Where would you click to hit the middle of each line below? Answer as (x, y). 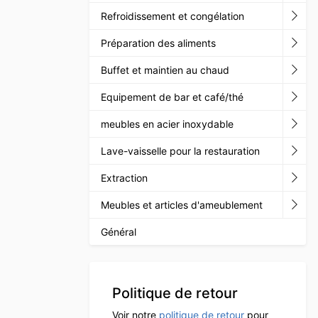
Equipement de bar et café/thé (172, 97)
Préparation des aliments (158, 43)
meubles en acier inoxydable (167, 124)
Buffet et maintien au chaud (165, 70)
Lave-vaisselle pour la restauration (180, 150)
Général (119, 231)
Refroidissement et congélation (172, 16)
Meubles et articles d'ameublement (182, 204)
